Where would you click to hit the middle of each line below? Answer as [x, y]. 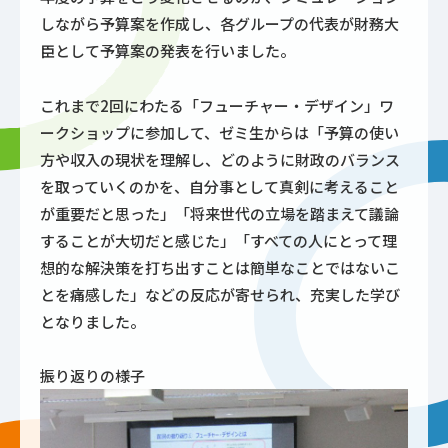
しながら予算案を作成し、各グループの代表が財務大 [219, 24]
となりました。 [92, 321]
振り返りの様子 [92, 375]
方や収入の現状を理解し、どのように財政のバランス [220, 159]
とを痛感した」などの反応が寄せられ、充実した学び [220, 294]
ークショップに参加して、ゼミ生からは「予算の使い [219, 132]
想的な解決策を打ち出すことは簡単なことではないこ [220, 267]
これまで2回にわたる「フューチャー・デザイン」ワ [217, 105]
